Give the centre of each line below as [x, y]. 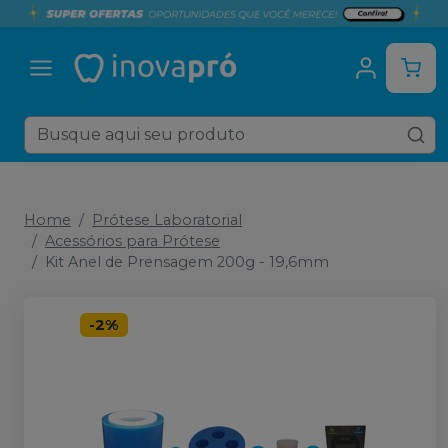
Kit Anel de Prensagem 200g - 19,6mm [187, 262]
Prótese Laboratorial [167, 220]
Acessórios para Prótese [132, 241]
